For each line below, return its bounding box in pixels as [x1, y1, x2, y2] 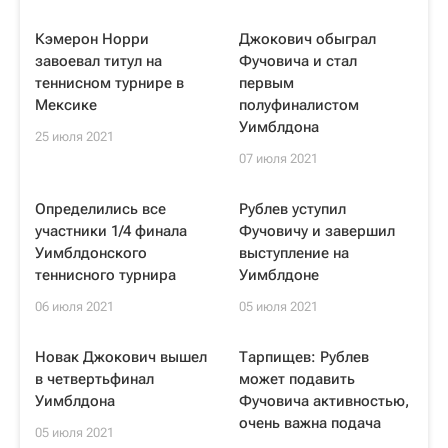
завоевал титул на [35, 52, 162, 70]
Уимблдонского [35, 244, 147, 262]
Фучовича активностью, [239, 392, 409, 410]
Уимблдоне [239, 266, 319, 284]
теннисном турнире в [35, 74, 184, 92]
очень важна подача [239, 414, 381, 432]
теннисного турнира [35, 266, 176, 284]
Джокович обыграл [239, 30, 376, 48]
